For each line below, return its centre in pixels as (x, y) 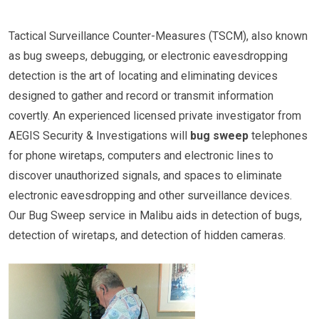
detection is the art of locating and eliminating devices (143, 76)
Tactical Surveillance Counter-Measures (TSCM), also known (158, 36)
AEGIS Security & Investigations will (99, 136)
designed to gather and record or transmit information (141, 96)
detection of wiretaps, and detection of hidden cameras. (147, 235)
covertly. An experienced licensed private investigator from (155, 116)
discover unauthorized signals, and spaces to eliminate (145, 176)
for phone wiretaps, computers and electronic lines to (141, 156)
